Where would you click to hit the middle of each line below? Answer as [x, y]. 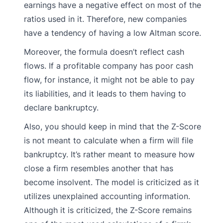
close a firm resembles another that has [99, 168]
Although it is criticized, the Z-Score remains [108, 210]
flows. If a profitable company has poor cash [109, 65]
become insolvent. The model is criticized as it [111, 182]
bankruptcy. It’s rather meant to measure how [109, 154]
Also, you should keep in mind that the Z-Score [112, 126]
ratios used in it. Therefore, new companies [105, 19]
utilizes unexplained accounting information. [107, 196]
